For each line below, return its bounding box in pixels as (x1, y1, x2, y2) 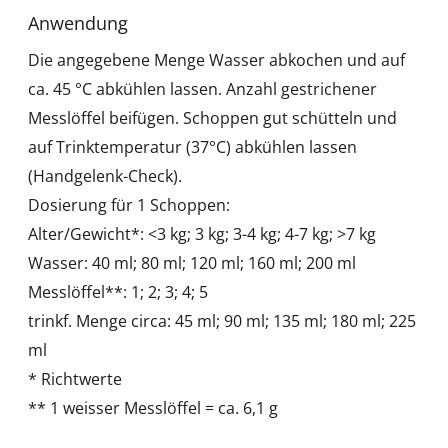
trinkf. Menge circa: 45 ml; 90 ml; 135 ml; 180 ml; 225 (28, 309, 416, 332)
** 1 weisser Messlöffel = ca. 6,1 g (28, 396, 278, 419)
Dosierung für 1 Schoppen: (28, 193, 230, 216)
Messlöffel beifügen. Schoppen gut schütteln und (28, 106, 397, 129)
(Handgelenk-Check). (28, 164, 182, 187)
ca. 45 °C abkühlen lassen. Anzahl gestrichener (28, 77, 377, 100)
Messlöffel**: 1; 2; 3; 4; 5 (28, 280, 208, 303)
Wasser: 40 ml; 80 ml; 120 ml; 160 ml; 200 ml (28, 251, 356, 274)
